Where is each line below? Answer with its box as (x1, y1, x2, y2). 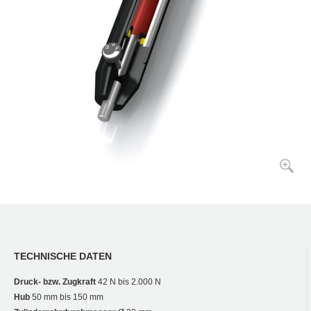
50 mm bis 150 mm (30, 292, 103, 302)
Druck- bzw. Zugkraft (14, 276, 96, 287)
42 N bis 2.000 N (96, 276, 161, 287)
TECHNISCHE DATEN (14, 251, 112, 262)
